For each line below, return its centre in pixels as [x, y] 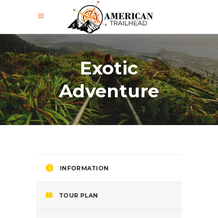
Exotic [109, 68]
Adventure [109, 91]
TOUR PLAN [79, 195]
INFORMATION [84, 168]
